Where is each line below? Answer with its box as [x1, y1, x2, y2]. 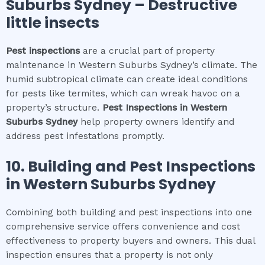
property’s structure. [6, 102, 102, 114]
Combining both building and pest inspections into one [6, 207, 252, 218]
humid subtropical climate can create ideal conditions [6, 74, 248, 85]
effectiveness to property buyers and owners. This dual [6, 235, 255, 246]
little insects [6, 12, 99, 34]
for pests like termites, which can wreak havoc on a [6, 88, 240, 99]
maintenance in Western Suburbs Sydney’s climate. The [6, 60, 257, 71]
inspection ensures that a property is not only [6, 250, 213, 260]
